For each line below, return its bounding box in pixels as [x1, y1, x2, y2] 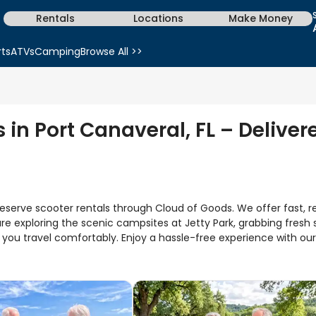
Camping [35, 44, 80, 59]
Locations [133, 11, 183, 25]
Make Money [229, 11, 293, 25]
